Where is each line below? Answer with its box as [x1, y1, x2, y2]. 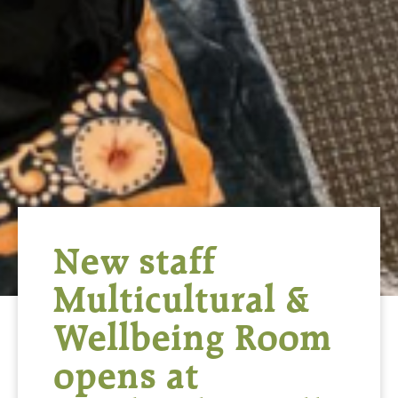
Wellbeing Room [53, 316, 331, 360]
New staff [53, 240, 215, 283]
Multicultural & [53, 278, 311, 322]
